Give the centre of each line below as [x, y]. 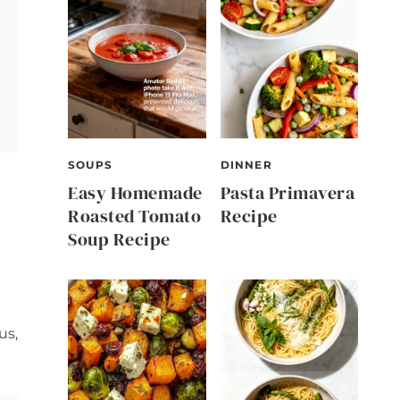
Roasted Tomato [134, 216]
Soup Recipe [119, 239]
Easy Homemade [135, 192]
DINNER [246, 164]
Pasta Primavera [287, 192]
